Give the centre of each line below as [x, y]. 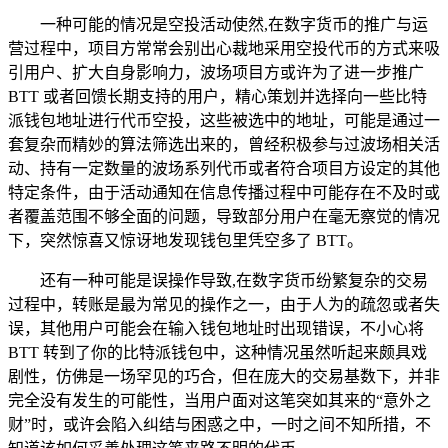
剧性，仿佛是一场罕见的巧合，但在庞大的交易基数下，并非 [224, 376]
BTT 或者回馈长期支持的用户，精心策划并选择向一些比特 [217, 96]
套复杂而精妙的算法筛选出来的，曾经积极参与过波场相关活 [224, 144]
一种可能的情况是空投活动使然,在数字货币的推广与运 [234, 24]
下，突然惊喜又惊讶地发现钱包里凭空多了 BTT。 [185, 240]
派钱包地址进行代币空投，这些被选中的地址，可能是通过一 [224, 120]
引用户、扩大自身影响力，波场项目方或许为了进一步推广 [216, 72]
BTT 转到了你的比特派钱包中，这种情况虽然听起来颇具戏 [217, 352]
